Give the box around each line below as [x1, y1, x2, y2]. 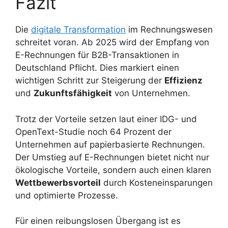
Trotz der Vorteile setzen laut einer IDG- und [15, 113, 197, 124]
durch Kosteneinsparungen [101, 177, 213, 188]
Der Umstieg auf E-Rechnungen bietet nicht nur [15, 152, 209, 162]
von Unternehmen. [112, 88, 190, 99]
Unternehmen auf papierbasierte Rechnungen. [15, 139, 205, 150]
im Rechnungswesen [126, 24, 213, 35]
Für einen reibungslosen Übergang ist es [15, 216, 181, 226]
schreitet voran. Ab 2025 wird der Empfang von [15, 37, 209, 48]
